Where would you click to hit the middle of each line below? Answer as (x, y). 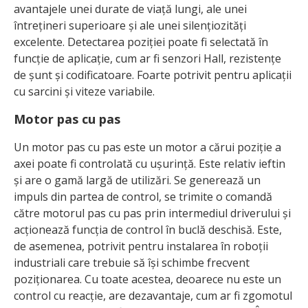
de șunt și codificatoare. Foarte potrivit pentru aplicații (153, 75)
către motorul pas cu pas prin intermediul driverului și (152, 213)
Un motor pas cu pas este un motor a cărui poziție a (147, 147)
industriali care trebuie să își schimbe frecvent (132, 262)
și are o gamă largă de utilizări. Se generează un (137, 180)
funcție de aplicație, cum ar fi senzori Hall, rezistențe (147, 58)
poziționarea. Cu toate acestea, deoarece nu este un (147, 279)
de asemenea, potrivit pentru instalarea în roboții (141, 246)
